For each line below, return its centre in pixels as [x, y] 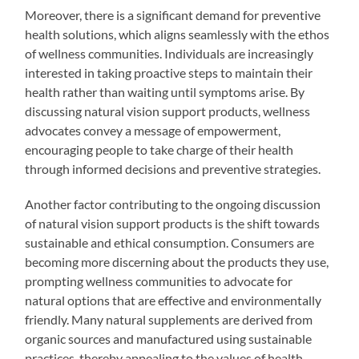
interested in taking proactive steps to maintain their [169, 72]
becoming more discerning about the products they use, [177, 261]
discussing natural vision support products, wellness [168, 111]
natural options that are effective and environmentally [173, 300]
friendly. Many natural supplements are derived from [169, 319]
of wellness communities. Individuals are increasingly [169, 53]
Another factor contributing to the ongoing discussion [173, 204]
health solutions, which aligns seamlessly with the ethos [177, 34]
